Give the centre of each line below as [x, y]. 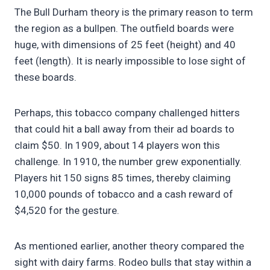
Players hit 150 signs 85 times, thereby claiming [123, 178]
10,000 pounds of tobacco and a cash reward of [124, 194]
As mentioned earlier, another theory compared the [129, 246]
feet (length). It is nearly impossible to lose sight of [130, 61]
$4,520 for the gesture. [68, 211]
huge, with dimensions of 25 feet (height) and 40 [125, 45]
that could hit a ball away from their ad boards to [124, 129]
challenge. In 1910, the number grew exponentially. [128, 162]
